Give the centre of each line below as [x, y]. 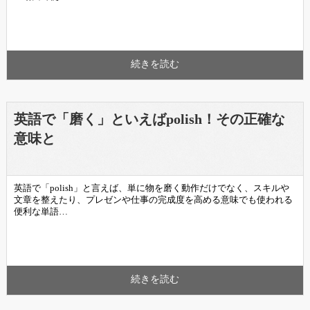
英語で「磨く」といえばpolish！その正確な [149, 119]
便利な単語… [40, 212]
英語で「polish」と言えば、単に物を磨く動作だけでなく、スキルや [151, 189]
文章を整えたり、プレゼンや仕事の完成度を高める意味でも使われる [153, 200]
